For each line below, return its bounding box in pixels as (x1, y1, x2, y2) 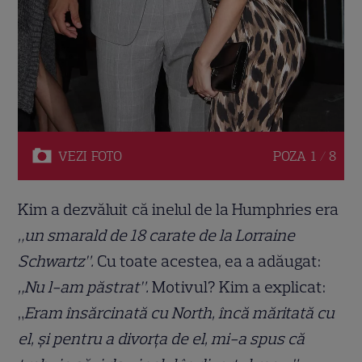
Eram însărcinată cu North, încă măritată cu (24, 302, 335, 322)
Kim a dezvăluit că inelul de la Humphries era (18, 199, 339, 219)
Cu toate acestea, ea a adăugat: (94, 250, 322, 271)
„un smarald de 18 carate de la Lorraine (18, 225, 296, 245)
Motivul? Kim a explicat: (152, 276, 326, 297)
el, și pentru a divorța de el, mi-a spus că (18, 328, 305, 348)
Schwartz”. (18, 250, 95, 271)
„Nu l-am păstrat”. (18, 276, 153, 297)
